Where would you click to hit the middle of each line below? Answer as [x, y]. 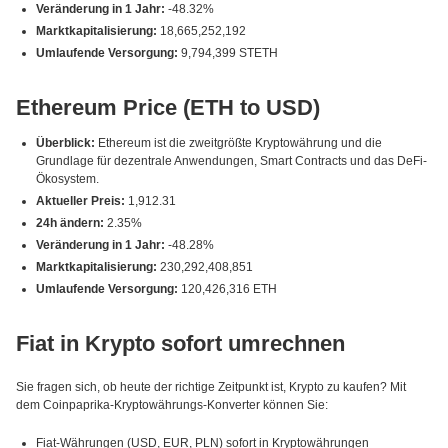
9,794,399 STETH [228, 53]
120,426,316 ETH [227, 289]
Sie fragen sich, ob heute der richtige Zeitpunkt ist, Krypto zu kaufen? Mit [211, 387]
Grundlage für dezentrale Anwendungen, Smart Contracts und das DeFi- [231, 161]
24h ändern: [70, 223]
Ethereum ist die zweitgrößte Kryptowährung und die [238, 143]
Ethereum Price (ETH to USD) [168, 107]
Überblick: [65, 143]
